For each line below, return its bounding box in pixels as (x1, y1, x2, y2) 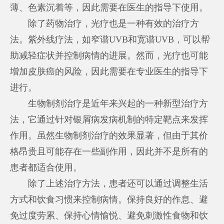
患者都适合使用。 (10, 162, 82, 172)
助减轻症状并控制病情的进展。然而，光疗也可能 (10, 50, 208, 60)
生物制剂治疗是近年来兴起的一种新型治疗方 (10, 98, 208, 108)
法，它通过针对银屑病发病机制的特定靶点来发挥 (10, 114, 208, 124)
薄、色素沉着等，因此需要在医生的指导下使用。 (10, 2, 208, 12)
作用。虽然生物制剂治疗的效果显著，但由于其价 (10, 130, 208, 140)
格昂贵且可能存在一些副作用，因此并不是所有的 (10, 146, 208, 156)
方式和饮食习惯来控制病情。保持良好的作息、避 (10, 194, 208, 204)
